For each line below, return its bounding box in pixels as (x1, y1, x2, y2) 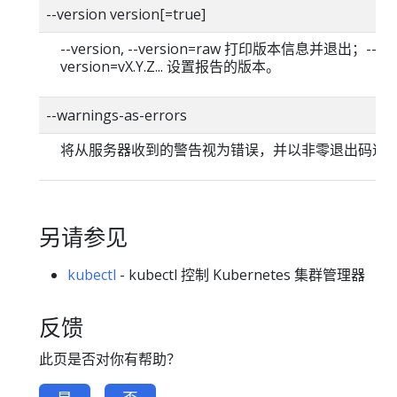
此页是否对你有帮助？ (39, 348, 181, 369)
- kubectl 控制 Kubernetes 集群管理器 (116, 265, 365, 285)
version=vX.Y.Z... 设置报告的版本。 (60, 57, 280, 76)
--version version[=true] (46, 4, 206, 24)
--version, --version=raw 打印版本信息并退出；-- (60, 39, 377, 58)
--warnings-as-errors (46, 105, 187, 125)
